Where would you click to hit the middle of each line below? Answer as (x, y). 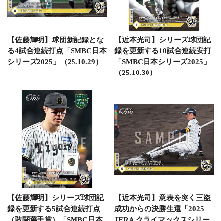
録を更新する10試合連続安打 (163, 51)
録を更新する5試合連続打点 (54, 209)
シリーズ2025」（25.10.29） (55, 61)
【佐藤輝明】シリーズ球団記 (55, 198)
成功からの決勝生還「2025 (159, 209)
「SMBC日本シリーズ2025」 (162, 61)
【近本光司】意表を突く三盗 (162, 198)
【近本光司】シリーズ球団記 (162, 40)
